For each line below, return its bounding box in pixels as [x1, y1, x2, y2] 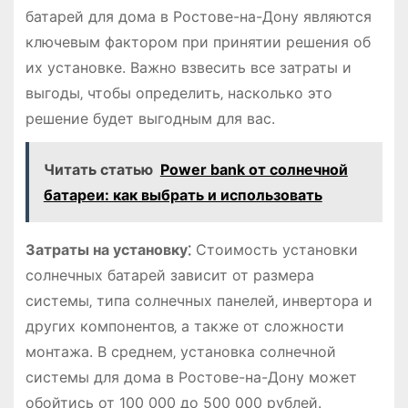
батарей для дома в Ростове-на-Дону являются [25, 6, 372, 25]
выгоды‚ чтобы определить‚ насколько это [25, 83, 332, 102]
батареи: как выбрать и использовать [43, 186, 322, 205]
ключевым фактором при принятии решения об [25, 32, 371, 51]
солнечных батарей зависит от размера [25, 266, 314, 285]
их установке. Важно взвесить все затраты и [25, 57, 352, 76]
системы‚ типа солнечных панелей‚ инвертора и [25, 291, 372, 311]
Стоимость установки [190, 240, 358, 260]
